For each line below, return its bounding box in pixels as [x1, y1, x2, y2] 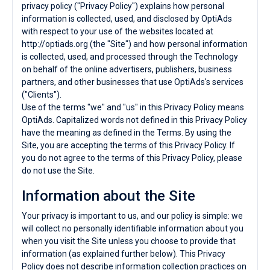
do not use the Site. [22, 166, 95, 175]
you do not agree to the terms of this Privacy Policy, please [22, 153, 242, 163]
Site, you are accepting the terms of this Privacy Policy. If [22, 140, 235, 150]
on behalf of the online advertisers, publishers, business [22, 64, 232, 74]
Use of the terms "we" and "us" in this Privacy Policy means [22, 102, 244, 112]
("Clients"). [22, 90, 61, 99]
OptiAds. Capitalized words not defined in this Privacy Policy [22, 115, 247, 125]
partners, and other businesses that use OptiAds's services [22, 77, 243, 87]
